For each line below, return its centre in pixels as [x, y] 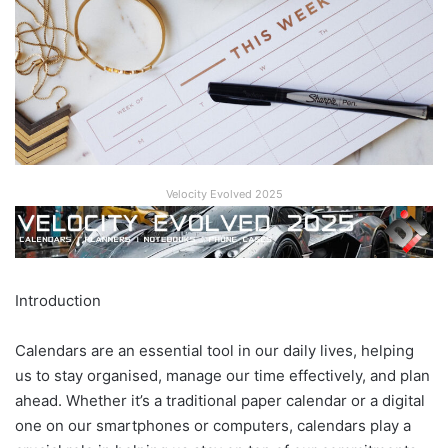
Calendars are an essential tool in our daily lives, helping [214, 350]
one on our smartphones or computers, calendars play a [213, 425]
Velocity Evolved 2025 [224, 194]
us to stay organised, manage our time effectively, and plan [222, 375]
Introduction [58, 300]
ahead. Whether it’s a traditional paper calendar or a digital [220, 400]
